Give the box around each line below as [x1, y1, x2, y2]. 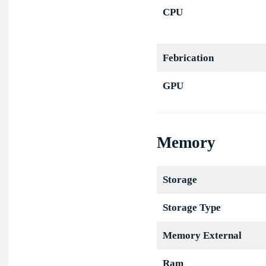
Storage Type [162, 202, 221, 214]
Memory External [162, 230, 242, 242]
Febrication [162, 52, 214, 64]
